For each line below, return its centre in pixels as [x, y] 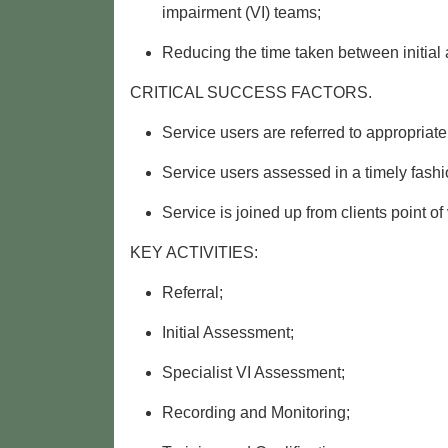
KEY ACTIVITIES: [194, 253]
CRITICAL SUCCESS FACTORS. [251, 93]
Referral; [192, 293]
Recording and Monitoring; [256, 413]
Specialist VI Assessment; [253, 373]
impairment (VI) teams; [241, 13]
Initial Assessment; [228, 333]
